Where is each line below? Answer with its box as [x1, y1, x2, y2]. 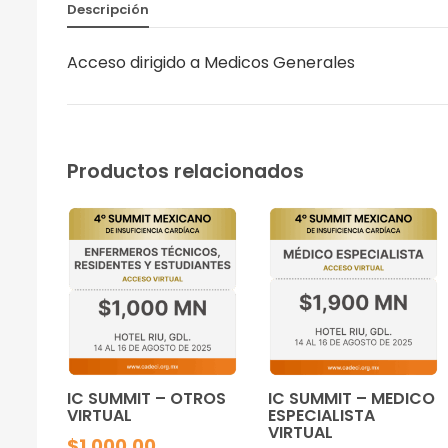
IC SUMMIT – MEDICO [267, 387, 435, 411]
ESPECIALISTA [267, 404, 375, 428]
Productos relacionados [67, 157, 304, 185]
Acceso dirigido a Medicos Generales [67, 50, 355, 74]
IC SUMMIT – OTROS [67, 387, 226, 411]
